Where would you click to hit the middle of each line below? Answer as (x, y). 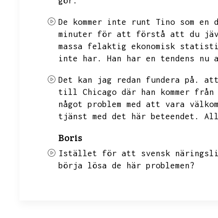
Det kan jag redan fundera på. (129, 80)
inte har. (80, 58)
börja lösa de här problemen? (127, 165)
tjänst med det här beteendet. (129, 116)
